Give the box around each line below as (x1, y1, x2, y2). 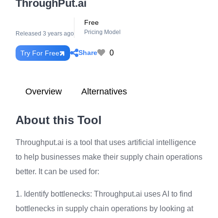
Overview (25, 86, 62, 96)
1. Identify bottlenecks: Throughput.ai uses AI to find (16, 189, 192, 198)
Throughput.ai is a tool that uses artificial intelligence (16, 138, 196, 146)
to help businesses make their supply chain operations (16, 152, 202, 161)
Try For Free (20, 49, 59, 57)
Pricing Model (84, 28, 121, 36)
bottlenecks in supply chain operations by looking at (16, 204, 193, 213)
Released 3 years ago (16, 30, 74, 37)
